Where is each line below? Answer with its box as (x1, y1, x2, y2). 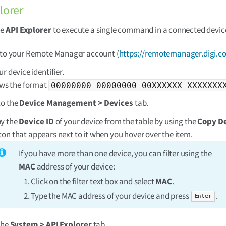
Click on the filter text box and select (31, 176, 156, 188)
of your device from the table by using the (53, 116, 198, 128)
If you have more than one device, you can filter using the (19, 148, 212, 160)
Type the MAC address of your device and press (31, 190, 191, 203)
